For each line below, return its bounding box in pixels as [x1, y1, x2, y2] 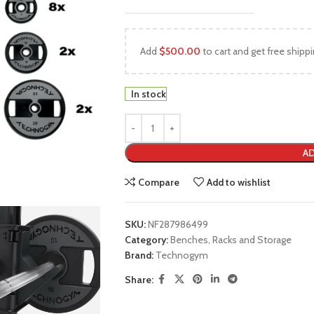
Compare [138, 176, 180, 189]
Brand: [124, 249, 156, 261]
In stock [130, 88, 166, 100]
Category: [124, 233, 168, 246]
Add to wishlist [207, 176, 271, 189]
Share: [124, 273, 153, 286]
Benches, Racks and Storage [170, 233, 292, 246]
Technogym [155, 249, 208, 261]
